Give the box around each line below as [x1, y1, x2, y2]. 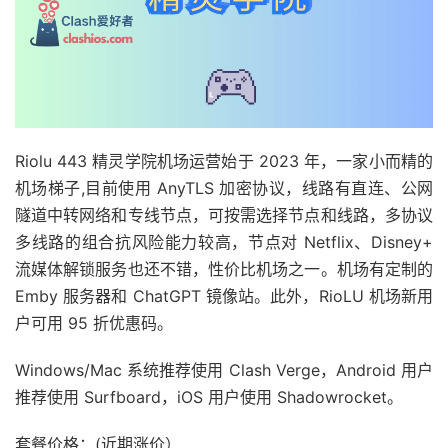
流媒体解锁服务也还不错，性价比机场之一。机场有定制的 [15, 259, 433, 279]
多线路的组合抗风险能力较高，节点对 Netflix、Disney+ [15, 232, 433, 252]
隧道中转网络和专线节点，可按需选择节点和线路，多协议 [15, 205, 433, 225]
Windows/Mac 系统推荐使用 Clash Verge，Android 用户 [15, 360, 433, 380]
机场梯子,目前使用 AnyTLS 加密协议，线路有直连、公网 [15, 178, 433, 198]
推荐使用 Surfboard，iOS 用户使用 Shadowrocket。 [15, 387, 403, 407]
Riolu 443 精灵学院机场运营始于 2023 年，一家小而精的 [15, 151, 433, 171]
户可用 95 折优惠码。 [15, 313, 173, 333]
